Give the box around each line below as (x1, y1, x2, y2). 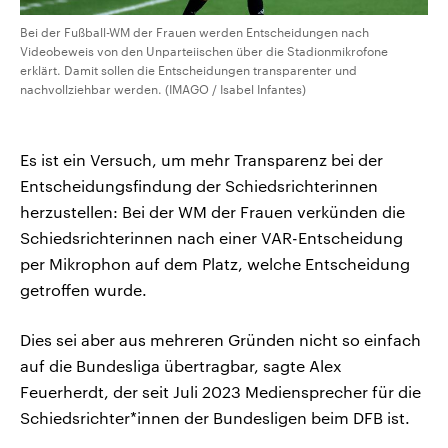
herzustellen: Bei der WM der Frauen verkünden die (20, 202, 405, 222)
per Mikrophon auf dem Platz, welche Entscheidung (20, 254, 410, 274)
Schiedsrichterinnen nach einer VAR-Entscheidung (20, 228, 403, 248)
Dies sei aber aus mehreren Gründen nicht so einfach (20, 330, 421, 350)
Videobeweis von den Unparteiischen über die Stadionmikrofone (20, 44, 388, 59)
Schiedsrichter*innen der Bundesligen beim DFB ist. (20, 408, 410, 428)
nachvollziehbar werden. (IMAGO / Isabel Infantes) (20, 82, 306, 97)
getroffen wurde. (20, 280, 147, 300)
